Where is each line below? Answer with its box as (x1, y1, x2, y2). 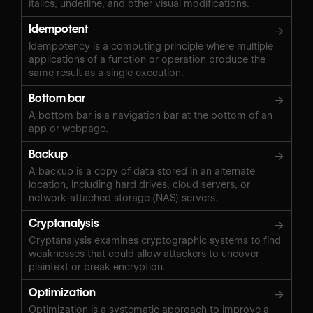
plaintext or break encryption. (29, 261, 166, 272)
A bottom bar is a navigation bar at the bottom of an (29, 109, 272, 121)
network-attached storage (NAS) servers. (29, 191, 218, 203)
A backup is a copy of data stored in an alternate (29, 165, 255, 177)
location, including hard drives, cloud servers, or (29, 178, 250, 190)
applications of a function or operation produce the (29, 53, 265, 65)
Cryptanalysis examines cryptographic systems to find (29, 234, 281, 246)
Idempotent (29, 22, 88, 36)
